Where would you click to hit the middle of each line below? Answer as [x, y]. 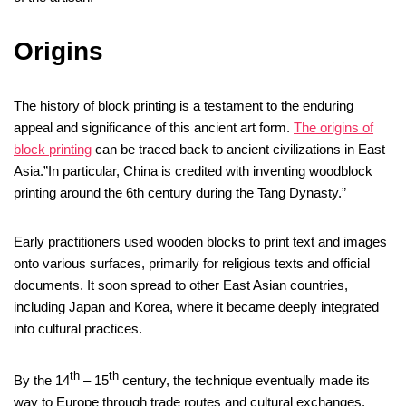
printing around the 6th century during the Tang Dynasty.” [180, 193]
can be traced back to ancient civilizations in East [238, 150]
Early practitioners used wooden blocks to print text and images [200, 242]
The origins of [333, 128]
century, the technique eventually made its [244, 381]
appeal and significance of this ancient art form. [154, 128]
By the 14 [42, 381]
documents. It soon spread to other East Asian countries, [181, 285]
